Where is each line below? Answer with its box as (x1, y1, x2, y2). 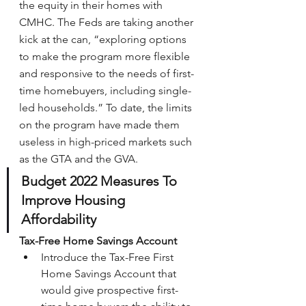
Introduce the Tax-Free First (41, 251, 176, 264)
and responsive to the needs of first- (19, 67, 194, 80)
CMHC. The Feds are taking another (19, 16, 196, 29)
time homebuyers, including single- (19, 84, 191, 97)
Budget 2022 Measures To (21, 173, 180, 189)
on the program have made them (19, 118, 182, 131)
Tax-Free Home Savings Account (19, 234, 177, 247)
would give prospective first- (41, 283, 178, 296)
